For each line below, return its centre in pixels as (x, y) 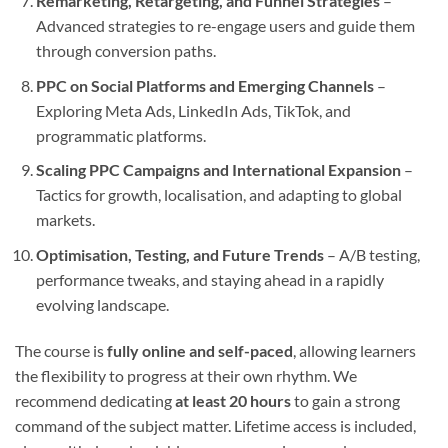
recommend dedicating (95, 400)
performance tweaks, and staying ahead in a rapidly (209, 279)
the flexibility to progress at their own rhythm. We (186, 375)
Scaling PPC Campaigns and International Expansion (218, 170)
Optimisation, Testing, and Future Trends (179, 254)
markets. (65, 220)
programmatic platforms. (120, 135)
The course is (61, 350)
